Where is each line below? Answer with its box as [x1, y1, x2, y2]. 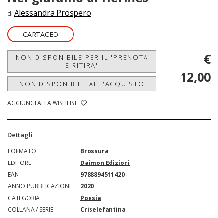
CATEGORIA [8, 193, 40, 202]
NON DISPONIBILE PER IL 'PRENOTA [15, 53, 148, 62]
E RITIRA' [65, 60, 98, 70]
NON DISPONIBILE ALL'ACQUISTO [19, 79, 145, 88]
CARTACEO [23, 29, 58, 39]
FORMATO [8, 146, 36, 155]
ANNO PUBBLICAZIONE [8, 182, 72, 190]
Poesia [80, 193, 101, 202]
